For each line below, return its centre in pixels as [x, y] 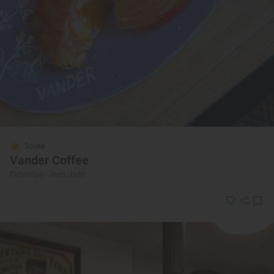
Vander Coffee [49, 160]
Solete [35, 146]
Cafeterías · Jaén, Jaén [47, 174]
